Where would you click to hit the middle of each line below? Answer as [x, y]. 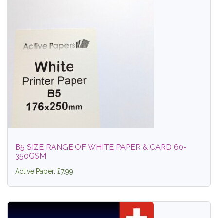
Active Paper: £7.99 [44, 172]
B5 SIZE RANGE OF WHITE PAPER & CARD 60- [101, 147]
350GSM [31, 156]
